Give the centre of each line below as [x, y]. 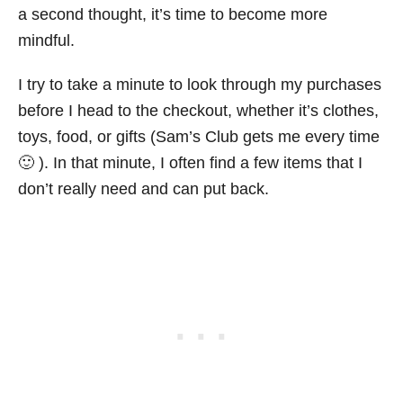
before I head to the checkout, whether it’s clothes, [198, 111]
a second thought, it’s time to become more [173, 14]
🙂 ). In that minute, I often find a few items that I [190, 163]
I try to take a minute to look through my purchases [200, 85]
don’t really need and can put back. [143, 189]
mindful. [46, 40]
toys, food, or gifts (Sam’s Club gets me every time [199, 137]
